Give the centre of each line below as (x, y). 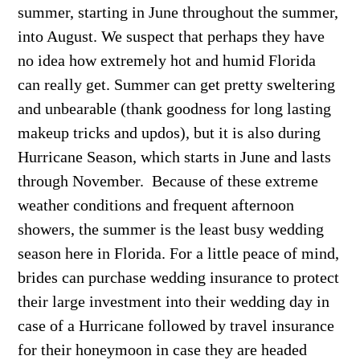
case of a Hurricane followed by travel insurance (176, 325)
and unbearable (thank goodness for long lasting (175, 108)
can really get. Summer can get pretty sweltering (177, 84)
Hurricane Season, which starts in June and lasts (175, 157)
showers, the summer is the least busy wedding (171, 229)
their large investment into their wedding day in (174, 301)
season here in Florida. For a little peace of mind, (179, 253)
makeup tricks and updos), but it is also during (170, 133)
